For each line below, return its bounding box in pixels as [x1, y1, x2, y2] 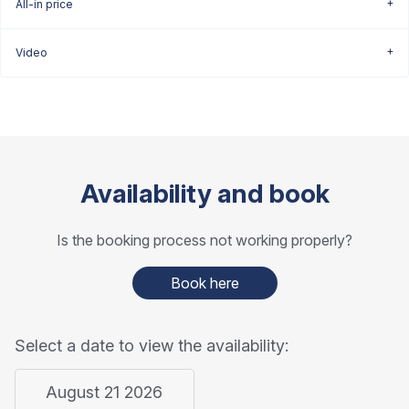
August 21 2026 [46, 383, 163, 403]
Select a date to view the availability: [15, 336, 288, 356]
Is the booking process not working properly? [57, 231, 352, 250]
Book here [170, 274, 239, 293]
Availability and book [79, 178, 330, 210]
